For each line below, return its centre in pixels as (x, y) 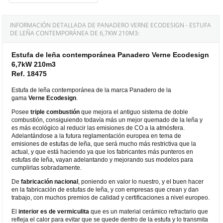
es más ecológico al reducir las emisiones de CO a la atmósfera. (98, 128)
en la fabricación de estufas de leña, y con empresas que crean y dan (105, 189)
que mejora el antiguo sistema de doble (134, 112)
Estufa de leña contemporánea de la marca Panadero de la (92, 90)
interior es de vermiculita (54, 211)
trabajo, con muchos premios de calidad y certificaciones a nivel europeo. (111, 197)
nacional (66, 181)
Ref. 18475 (29, 73)
